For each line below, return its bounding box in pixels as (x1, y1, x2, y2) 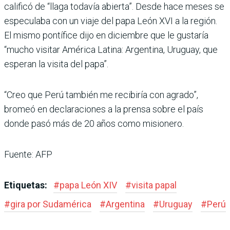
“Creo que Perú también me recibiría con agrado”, (4, 89, 198, 100)
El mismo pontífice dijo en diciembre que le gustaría (4, 29, 208, 41)
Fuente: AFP (4, 148, 52, 160)
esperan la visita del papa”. (4, 58, 108, 69)
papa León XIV (60, 179, 117, 190)
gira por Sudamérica (10, 198, 91, 209)
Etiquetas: (4, 179, 49, 190)
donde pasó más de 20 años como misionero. (4, 118, 184, 129)
